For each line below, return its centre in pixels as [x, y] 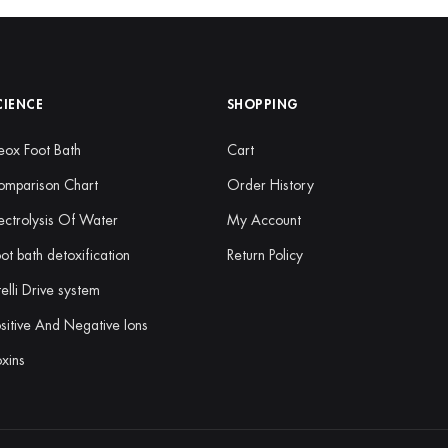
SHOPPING [262, 105]
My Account [263, 220]
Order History [270, 185]
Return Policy [264, 255]
